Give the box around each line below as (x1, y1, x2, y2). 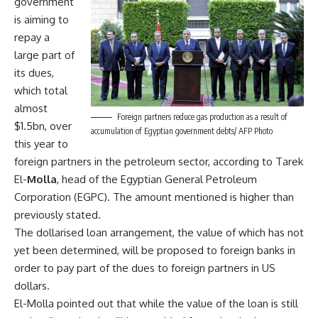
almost (14, 102, 48, 115)
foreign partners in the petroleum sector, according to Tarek (14, 155, 303, 168)
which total (14, 84, 67, 97)
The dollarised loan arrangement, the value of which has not (14, 226, 304, 239)
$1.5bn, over (14, 119, 72, 133)
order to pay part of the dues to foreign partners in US (14, 261, 275, 275)
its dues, (14, 66, 54, 79)
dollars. (14, 279, 50, 292)
